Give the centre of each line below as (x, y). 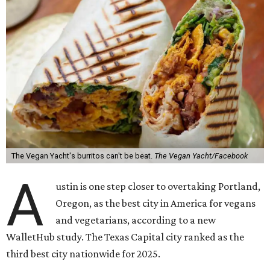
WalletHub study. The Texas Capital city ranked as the (125, 237)
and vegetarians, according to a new (136, 220)
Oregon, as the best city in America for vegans (156, 203)
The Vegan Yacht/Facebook (201, 156)
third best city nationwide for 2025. (83, 254)
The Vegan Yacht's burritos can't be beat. (83, 156)
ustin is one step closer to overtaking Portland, (158, 186)
